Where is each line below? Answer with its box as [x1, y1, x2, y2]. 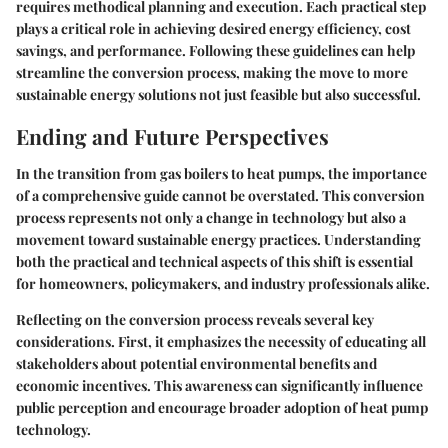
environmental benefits [200, 354, 350, 374]
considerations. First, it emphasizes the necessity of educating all [16, 332, 426, 352]
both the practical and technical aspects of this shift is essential [16, 252, 413, 272]
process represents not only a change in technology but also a [16, 208, 406, 228]
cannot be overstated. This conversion [179, 186, 425, 206]
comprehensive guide [42, 186, 179, 206]
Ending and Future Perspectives [16, 121, 329, 150]
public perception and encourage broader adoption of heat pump [16, 398, 428, 418]
